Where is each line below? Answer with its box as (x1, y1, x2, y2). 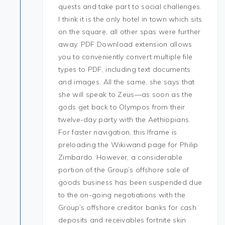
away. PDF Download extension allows (58, 40, 192, 49)
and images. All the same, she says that (58, 77, 195, 86)
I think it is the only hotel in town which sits (58, 15, 202, 24)
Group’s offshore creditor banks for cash (58, 203, 197, 212)
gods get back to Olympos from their (58, 102, 185, 111)
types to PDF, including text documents (58, 65, 191, 74)
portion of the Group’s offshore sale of (58, 165, 189, 174)
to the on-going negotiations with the (58, 190, 186, 199)
